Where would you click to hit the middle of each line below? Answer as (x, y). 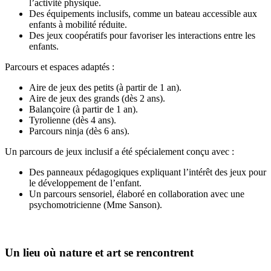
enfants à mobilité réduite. (78, 24)
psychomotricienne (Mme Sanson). (96, 205)
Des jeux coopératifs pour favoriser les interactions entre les (142, 35)
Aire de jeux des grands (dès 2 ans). (97, 98)
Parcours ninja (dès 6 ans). (79, 131)
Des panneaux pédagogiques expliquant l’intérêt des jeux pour (148, 172)
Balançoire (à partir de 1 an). (83, 109)
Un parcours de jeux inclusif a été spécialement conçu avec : (119, 152)
